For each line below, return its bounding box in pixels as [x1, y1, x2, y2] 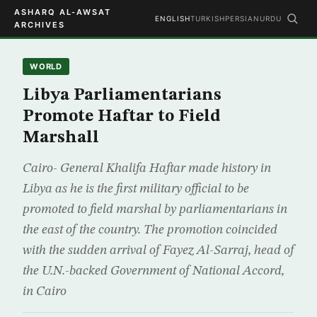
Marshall [23, 129, 99, 146]
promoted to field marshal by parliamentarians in [23, 203, 287, 216]
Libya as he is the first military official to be [23, 183, 249, 195]
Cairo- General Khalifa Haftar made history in [23, 162, 271, 175]
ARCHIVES [14, 20, 65, 30]
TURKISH [190, 14, 225, 23]
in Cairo [23, 285, 67, 298]
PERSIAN [225, 14, 260, 23]
